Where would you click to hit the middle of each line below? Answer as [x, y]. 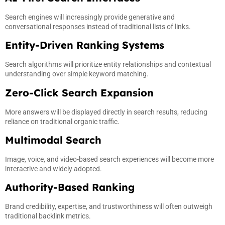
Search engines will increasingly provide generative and [90, 17]
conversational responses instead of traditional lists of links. [98, 26]
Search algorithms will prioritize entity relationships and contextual [108, 65]
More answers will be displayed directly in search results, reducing [106, 112]
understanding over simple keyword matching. [77, 74]
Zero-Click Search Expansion [79, 92]
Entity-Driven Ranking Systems [85, 45]
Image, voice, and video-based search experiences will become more [109, 159]
